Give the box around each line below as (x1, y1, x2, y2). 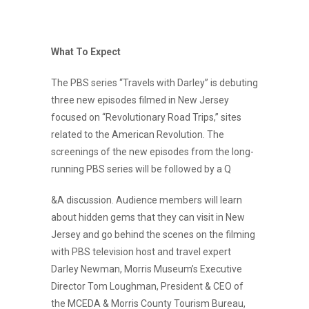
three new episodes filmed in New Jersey (51, 94, 229, 106)
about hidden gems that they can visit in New (51, 212, 245, 223)
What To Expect (51, 46, 121, 57)
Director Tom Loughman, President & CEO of (51, 281, 243, 292)
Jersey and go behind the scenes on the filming (51, 229, 255, 240)
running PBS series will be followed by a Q (51, 163, 231, 175)
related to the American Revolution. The (51, 129, 224, 140)
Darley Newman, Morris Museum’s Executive (51, 263, 242, 275)
